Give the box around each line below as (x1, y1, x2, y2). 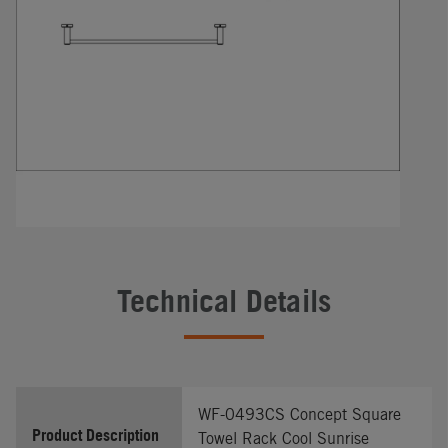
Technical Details (116, 282, 332, 319)
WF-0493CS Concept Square (198, 404, 402, 424)
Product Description (32, 424, 159, 445)
